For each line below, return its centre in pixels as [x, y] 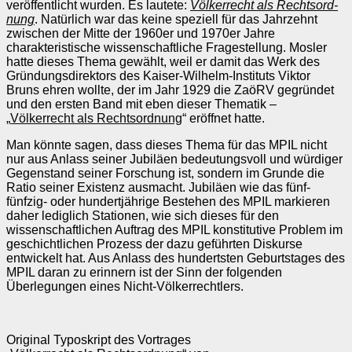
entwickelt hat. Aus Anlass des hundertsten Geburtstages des [176, 258]
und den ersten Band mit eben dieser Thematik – [141, 104]
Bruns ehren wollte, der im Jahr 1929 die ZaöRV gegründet [170, 90]
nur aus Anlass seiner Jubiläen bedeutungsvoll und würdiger [174, 159]
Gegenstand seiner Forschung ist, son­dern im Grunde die [165, 173]
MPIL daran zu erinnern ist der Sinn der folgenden [144, 272]
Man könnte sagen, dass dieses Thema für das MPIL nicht [167, 145]
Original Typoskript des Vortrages [99, 339]
